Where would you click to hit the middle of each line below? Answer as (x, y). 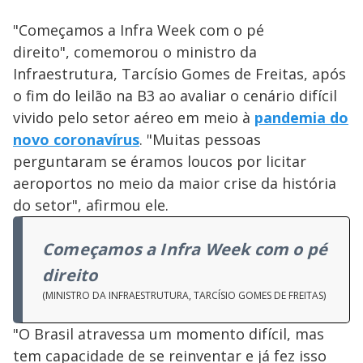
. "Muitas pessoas (200, 140)
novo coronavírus (76, 140)
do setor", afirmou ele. (91, 205)
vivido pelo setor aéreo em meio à (134, 118)
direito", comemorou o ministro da (135, 52)
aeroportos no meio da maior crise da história (175, 184)
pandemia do (301, 118)
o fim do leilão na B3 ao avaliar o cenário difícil (175, 96)
